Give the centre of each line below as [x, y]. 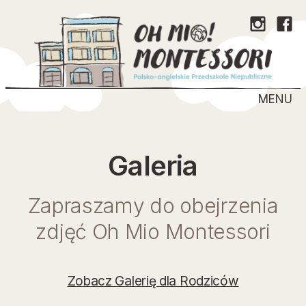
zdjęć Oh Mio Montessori [153, 232]
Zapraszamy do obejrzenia [153, 206]
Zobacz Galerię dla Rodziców [153, 281]
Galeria [153, 166]
